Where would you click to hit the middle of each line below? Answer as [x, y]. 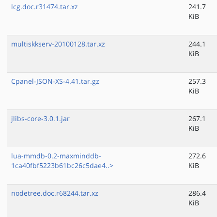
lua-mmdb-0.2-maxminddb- [56, 156]
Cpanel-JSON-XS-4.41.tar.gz [55, 81]
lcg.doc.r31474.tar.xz [45, 7]
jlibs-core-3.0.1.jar [40, 119]
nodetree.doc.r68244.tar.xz [55, 193]
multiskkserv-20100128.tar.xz [58, 44]
